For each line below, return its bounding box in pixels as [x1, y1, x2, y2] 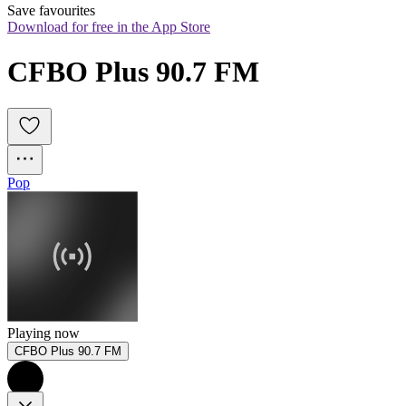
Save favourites [7, 3, 95, 19]
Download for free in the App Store [7, 19, 210, 35]
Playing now [7, 325, 80, 342]
